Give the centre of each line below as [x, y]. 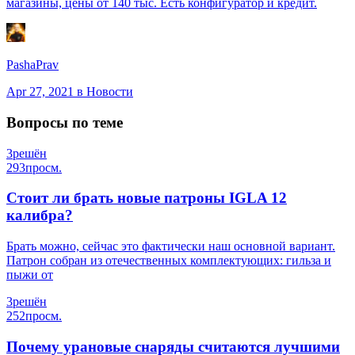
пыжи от [30, 274]
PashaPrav [32, 65]
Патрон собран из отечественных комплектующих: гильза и [169, 260]
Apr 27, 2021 [40, 92]
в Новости [103, 92]
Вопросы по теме [65, 122]
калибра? [40, 216]
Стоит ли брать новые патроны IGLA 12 [147, 198]
